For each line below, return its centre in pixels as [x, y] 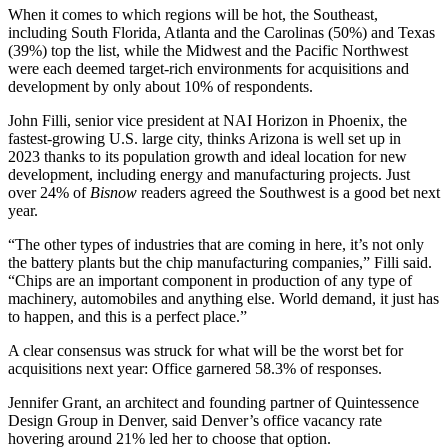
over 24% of [49, 193]
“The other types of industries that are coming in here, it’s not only [216, 245]
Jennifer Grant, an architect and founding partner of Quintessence [213, 403]
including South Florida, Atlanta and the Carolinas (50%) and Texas [221, 33]
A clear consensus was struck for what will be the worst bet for [205, 351]
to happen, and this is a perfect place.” [127, 317]
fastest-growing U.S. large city [103, 139]
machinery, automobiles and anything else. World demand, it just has [223, 299]
